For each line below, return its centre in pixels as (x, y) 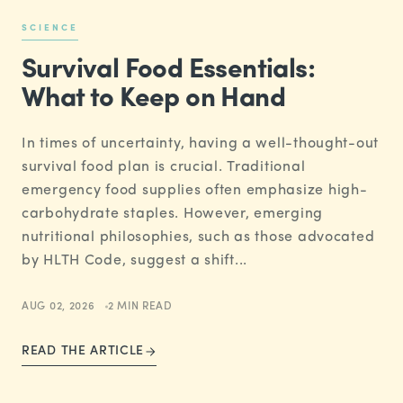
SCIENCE (50, 29)
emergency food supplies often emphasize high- (195, 191)
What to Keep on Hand (153, 100)
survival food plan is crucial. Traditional (164, 168)
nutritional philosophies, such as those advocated (198, 238)
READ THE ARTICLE (83, 352)
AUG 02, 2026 (58, 307)
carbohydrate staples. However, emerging (173, 215)
